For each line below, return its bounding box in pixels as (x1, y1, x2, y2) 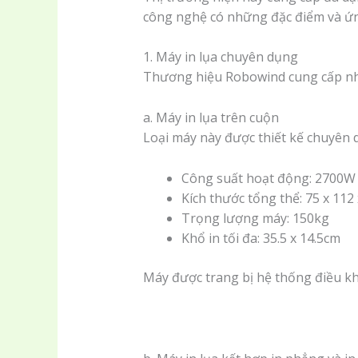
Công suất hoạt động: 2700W (181, 169, 356, 187)
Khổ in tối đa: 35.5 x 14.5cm (181, 229, 340, 247)
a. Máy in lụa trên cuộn (142, 108, 279, 126)
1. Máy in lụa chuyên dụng (142, 48, 298, 66)
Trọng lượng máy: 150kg (181, 209, 329, 227)
